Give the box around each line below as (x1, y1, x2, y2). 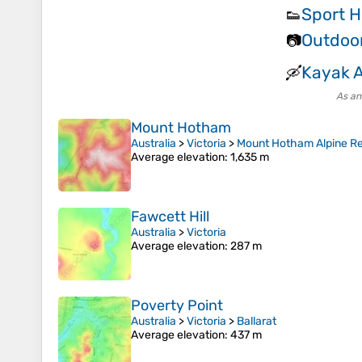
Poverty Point (131, 297, 223, 315)
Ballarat (237, 314, 276, 329)
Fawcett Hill (131, 208, 209, 226)
